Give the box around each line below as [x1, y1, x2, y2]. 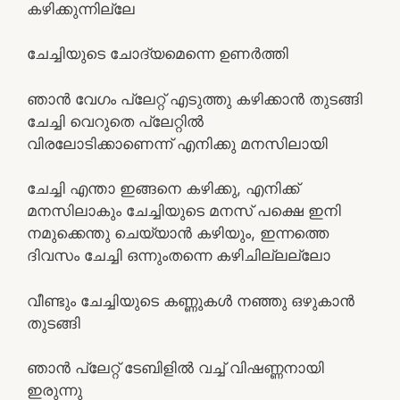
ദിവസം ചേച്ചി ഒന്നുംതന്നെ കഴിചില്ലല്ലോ [27, 246, 330, 264]
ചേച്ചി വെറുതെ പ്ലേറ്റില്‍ [27, 112, 204, 130]
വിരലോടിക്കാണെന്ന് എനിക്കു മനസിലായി [27, 134, 328, 153]
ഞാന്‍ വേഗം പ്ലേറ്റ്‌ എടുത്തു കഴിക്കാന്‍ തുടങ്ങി [27, 89, 362, 108]
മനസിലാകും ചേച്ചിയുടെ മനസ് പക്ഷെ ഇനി [27, 202, 341, 220]
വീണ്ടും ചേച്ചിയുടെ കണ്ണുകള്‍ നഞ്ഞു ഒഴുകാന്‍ [27, 291, 354, 310]
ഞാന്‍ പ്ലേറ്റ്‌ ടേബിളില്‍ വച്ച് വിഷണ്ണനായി [27, 359, 324, 377]
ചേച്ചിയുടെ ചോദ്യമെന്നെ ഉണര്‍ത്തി [27, 45, 288, 62]
